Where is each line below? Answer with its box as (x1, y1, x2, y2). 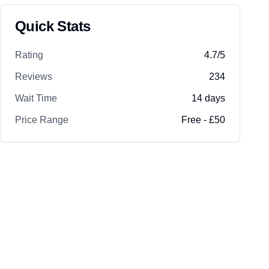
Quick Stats (15, 18, 91, 34)
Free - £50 (181, 115, 225, 125)
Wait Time (15, 93, 57, 103)
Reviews (15, 71, 52, 82)
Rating (15, 50, 43, 60)
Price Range (15, 115, 68, 125)
